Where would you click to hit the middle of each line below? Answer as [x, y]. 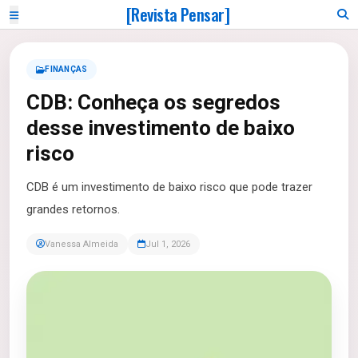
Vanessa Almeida [82, 244]
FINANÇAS [66, 69]
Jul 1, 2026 [168, 244]
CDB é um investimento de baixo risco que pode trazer [169, 187]
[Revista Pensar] [178, 14]
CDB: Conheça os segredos [153, 102]
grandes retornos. [73, 209]
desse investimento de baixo [161, 128]
